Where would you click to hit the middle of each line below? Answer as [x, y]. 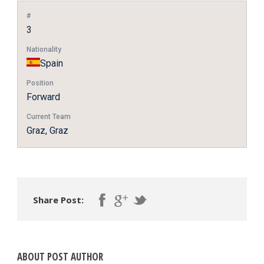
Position [40, 83]
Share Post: [58, 200]
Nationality [44, 50]
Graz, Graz [47, 131]
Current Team [49, 117]
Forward [43, 97]
